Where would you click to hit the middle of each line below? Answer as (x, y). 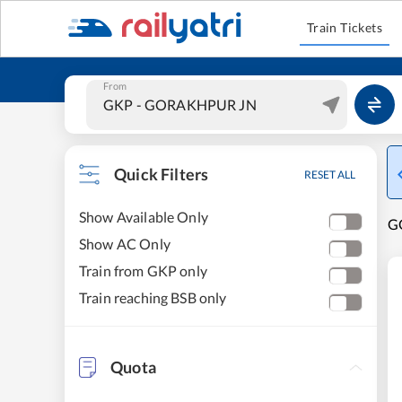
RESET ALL (330, 175)
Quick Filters (162, 174)
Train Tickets (345, 27)
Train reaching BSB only (153, 297)
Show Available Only (144, 217)
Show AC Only (125, 244)
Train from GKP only (143, 271)
